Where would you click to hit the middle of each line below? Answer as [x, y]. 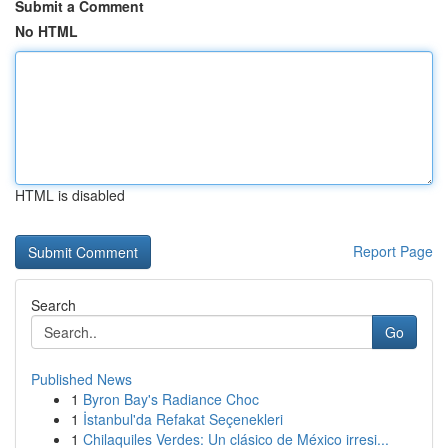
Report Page [393, 251]
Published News [81, 379]
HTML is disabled [70, 195]
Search [53, 305]
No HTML [46, 31]
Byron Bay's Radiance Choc [171, 399]
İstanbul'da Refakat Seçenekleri [183, 419]
